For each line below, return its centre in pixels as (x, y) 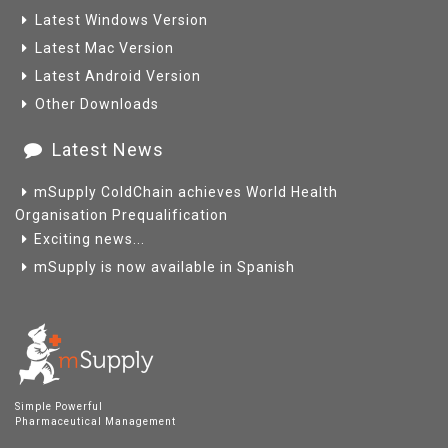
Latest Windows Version (121, 20)
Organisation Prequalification (121, 215)
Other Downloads (97, 104)
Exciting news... (89, 239)
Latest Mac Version (104, 48)
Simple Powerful (59, 406)
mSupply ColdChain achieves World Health (186, 192)
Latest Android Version (118, 76)
